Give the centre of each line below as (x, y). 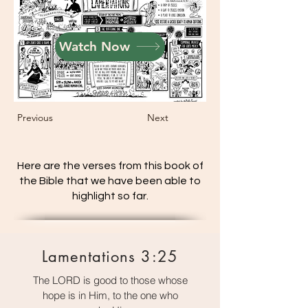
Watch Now (95, 47)
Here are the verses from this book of (110, 165)
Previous (35, 117)
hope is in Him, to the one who (110, 295)
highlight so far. (110, 196)
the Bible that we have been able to (110, 180)
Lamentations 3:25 (110, 256)
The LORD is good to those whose (110, 280)
